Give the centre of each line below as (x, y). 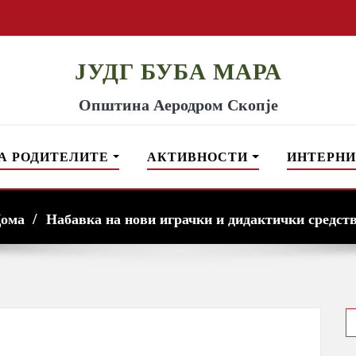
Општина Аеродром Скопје (178, 105)
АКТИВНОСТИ (200, 157)
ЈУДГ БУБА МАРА (178, 72)
